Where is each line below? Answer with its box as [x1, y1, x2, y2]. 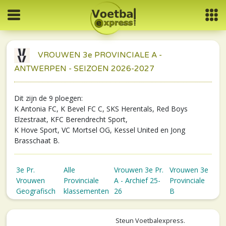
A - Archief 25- [114, 175, 160, 185]
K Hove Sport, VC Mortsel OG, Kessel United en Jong [14, 125, 185, 135]
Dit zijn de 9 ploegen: [14, 93, 83, 103]
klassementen [64, 186, 109, 196]
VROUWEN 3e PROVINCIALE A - [30, 50, 162, 60]
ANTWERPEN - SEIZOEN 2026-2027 [14, 64, 154, 73]
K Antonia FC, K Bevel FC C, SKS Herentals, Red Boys [14, 104, 188, 114]
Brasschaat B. [14, 136, 60, 146]
